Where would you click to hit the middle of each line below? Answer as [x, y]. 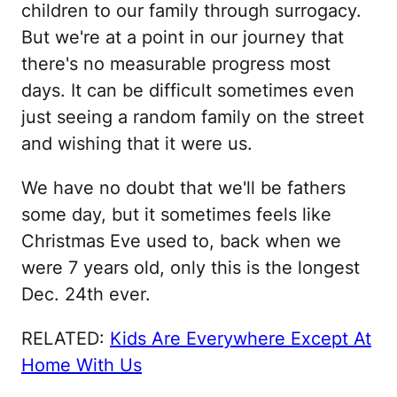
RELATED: [66, 339]
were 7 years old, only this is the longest [191, 268]
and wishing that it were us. [137, 144]
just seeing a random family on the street [193, 117]
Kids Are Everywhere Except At [241, 339]
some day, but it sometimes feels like [176, 214]
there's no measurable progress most [176, 64]
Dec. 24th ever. [86, 294]
